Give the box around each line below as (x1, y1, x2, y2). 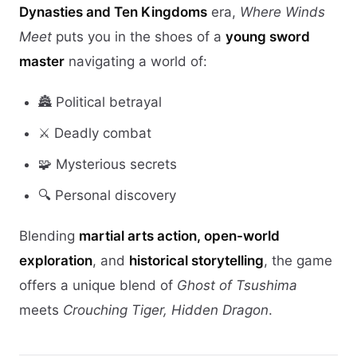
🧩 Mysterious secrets (38, 155, 177, 172)
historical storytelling (129, 252, 264, 269)
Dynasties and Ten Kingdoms (19, 3, 207, 20)
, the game (264, 252, 332, 269)
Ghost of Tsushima (177, 277, 297, 293)
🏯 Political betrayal (38, 93, 162, 110)
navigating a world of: (65, 53, 207, 69)
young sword (226, 28, 310, 45)
